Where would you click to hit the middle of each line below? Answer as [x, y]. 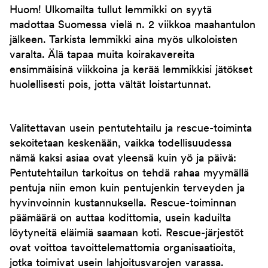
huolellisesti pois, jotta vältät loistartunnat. [112, 85]
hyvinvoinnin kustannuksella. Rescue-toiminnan [123, 204]
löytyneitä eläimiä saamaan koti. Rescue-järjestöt [127, 234]
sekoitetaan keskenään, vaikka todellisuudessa [121, 144]
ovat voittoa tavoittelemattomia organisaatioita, [123, 249]
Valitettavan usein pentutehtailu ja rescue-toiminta [131, 129]
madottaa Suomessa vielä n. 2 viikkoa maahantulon [133, 25]
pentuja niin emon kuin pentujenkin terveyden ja [127, 189]
